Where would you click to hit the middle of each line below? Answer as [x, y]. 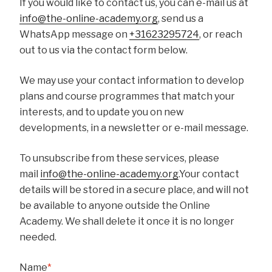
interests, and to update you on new [102, 112]
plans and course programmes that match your [127, 97]
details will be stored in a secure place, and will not [134, 190]
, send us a [181, 19]
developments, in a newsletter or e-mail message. [134, 128]
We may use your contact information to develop [132, 81]
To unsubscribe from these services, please [119, 158]
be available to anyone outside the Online [115, 206]
